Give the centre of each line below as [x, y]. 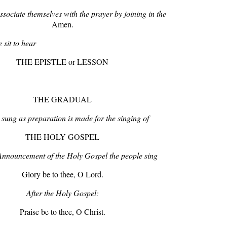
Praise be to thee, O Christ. [62, 212]
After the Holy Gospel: [62, 193]
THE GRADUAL [62, 99]
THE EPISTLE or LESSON [62, 62]
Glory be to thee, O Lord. [62, 174]
